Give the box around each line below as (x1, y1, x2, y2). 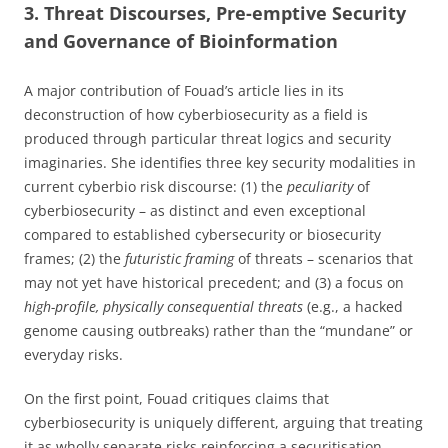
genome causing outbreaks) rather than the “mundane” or (24, 320, 413, 340)
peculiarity (287, 176, 353, 196)
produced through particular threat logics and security (24, 128, 391, 148)
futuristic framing (125, 248, 234, 268)
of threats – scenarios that (234, 248, 413, 268)
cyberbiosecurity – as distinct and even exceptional (24, 200, 366, 220)
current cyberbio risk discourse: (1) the (24, 176, 287, 196)
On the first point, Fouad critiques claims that (24, 388, 329, 408)
